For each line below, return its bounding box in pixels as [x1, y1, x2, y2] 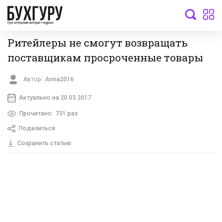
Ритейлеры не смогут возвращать [7, 35, 188, 50]
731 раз [55, 110, 78, 117]
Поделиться [18, 125, 55, 132]
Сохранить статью [17, 140, 71, 147]
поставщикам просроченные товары [7, 50, 203, 64]
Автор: [23, 76, 43, 83]
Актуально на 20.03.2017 [18, 94, 91, 101]
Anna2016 [45, 76, 74, 83]
